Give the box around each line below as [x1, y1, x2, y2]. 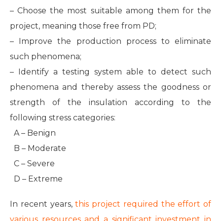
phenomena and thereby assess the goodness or [10, 82, 211, 92]
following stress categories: [10, 112, 115, 122]
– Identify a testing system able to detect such [10, 67, 211, 76]
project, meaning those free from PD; [10, 21, 156, 31]
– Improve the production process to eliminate [10, 36, 211, 46]
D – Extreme [10, 174, 63, 184]
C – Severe [10, 158, 55, 168]
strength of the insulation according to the [10, 97, 211, 107]
